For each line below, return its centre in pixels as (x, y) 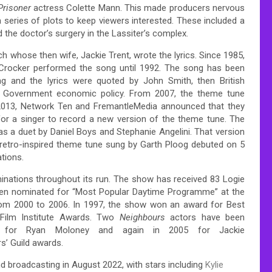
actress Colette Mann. (76, 8)
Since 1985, (221, 55)
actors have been (205, 217)
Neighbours (142, 217)
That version (218, 131)
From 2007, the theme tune (185, 93)
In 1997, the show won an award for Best (157, 204)
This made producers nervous (183, 8)
